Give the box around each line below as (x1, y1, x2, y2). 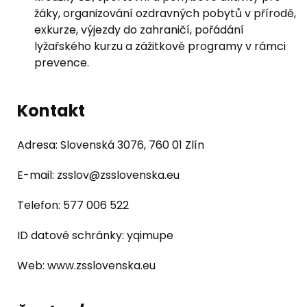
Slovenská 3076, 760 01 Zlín (60, 137, 204, 153)
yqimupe (127, 228, 173, 243)
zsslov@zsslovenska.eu (57, 167, 180, 183)
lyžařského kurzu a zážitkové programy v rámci (34, 38, 286, 54)
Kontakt (17, 99, 85, 122)
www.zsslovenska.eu (47, 258, 156, 273)
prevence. (34, 55, 89, 71)
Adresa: (17, 137, 60, 153)
